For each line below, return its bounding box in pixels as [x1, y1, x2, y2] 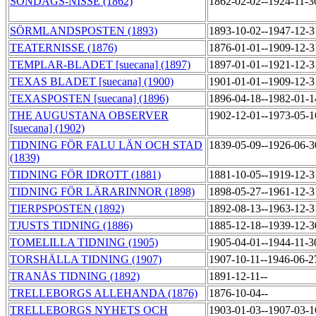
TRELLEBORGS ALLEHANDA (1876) [10, 287, 197, 300]
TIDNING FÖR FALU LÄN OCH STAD [10, 139, 202, 152]
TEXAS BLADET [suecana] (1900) [10, 75, 174, 88]
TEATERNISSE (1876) [10, 42, 117, 54]
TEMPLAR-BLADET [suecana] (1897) [10, 59, 190, 71]
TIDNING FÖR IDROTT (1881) [10, 169, 161, 181]
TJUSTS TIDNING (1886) [10, 219, 133, 232]
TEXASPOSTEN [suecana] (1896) [10, 92, 169, 105]
